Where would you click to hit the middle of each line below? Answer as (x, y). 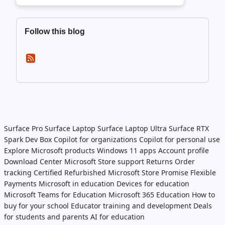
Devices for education (153, 184)
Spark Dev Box (28, 139)
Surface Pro (23, 128)
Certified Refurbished (70, 173)
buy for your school (36, 206)
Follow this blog (55, 31)
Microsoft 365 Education (149, 195)
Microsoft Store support (104, 161)
